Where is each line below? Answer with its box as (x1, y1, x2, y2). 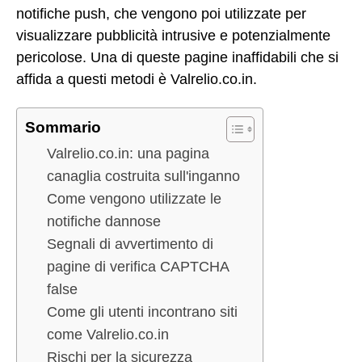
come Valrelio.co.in (47, 326, 169, 343)
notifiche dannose (47, 213, 161, 230)
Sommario (25, 119, 101, 137)
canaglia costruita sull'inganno (47, 168, 240, 185)
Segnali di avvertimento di (47, 236, 213, 253)
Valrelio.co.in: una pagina (47, 145, 209, 162)
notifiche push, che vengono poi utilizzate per (16, 5, 306, 22)
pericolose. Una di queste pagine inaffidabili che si (16, 48, 339, 65)
